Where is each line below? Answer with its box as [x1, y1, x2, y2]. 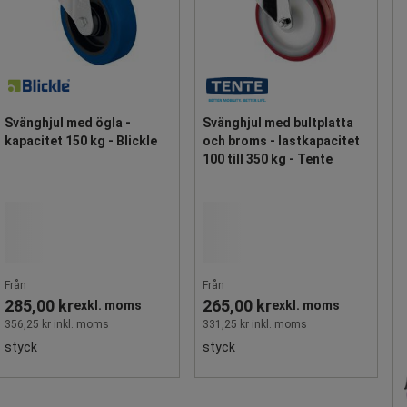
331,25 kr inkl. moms [203, 317, 307, 331]
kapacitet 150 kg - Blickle [5, 133, 157, 148]
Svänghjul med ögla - [5, 114, 131, 130]
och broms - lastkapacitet [203, 133, 360, 148]
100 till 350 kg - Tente [203, 151, 333, 166]
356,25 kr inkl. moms [5, 317, 109, 331]
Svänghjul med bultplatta [203, 114, 353, 130]
